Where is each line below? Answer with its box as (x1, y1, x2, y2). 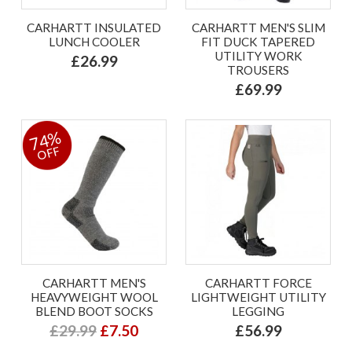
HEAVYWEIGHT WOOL (30, 289, 158, 304)
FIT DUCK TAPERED (201, 34, 315, 49)
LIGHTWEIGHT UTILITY (190, 289, 326, 304)
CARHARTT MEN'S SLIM (191, 20, 325, 35)
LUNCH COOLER (48, 34, 140, 49)
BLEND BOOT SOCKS (35, 303, 153, 318)
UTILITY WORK (214, 48, 302, 63)
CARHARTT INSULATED (27, 20, 161, 35)
